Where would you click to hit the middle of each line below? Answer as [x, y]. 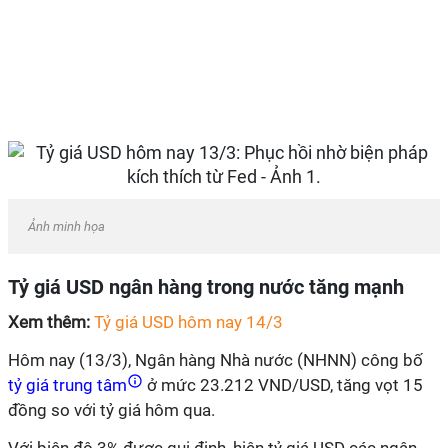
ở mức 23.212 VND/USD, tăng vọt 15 [283, 385]
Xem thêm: [51, 322]
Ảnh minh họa [66, 226]
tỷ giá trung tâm [69, 385]
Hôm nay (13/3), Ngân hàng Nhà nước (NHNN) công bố [215, 360]
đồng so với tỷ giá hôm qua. [111, 410]
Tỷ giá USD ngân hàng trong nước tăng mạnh [206, 287]
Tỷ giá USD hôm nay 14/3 [188, 322]
